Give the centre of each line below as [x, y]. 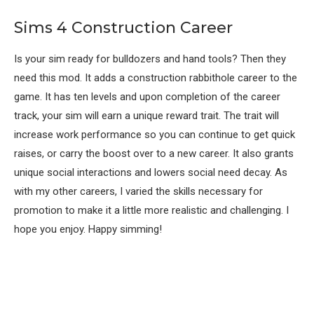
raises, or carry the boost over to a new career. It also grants [154, 154]
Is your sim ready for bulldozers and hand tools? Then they [150, 59]
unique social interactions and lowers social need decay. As [151, 173]
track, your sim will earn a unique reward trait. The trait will [146, 116]
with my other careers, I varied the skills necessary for [138, 192]
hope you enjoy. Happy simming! [88, 230]
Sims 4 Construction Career [123, 28]
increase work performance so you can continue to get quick [155, 135]
